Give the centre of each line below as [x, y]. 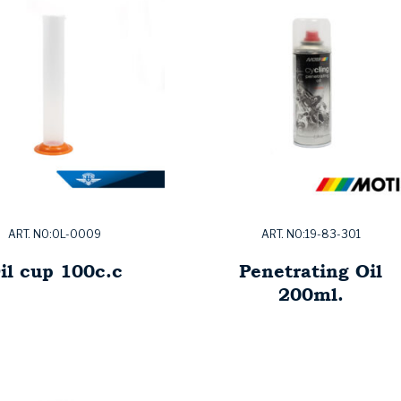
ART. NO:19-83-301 [311, 235]
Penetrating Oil [311, 271]
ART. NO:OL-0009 [55, 235]
